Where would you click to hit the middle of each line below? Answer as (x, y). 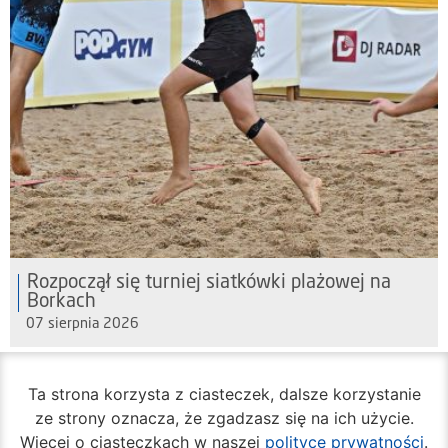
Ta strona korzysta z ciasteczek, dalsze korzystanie (224, 393)
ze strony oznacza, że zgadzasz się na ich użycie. (224, 417)
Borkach (61, 301)
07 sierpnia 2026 (82, 323)
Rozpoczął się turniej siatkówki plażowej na (209, 282)
